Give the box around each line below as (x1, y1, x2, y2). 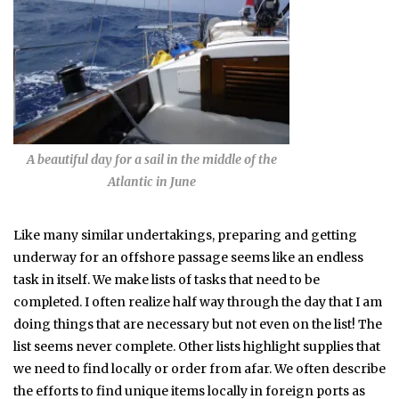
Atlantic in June (107, 173, 196, 190)
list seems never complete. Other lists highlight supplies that (13, 338, 380, 354)
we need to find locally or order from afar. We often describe (13, 360, 386, 377)
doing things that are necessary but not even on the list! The (13, 315, 382, 332)
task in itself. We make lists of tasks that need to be (13, 271, 320, 288)
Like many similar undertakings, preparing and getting (13, 226, 357, 243)
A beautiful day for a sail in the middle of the (26, 151, 277, 167)
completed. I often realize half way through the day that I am (13, 293, 382, 310)
